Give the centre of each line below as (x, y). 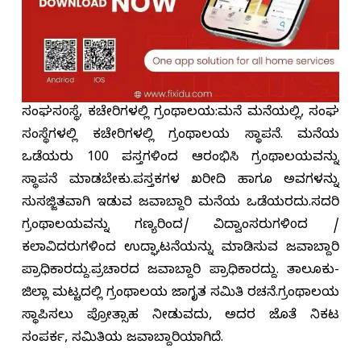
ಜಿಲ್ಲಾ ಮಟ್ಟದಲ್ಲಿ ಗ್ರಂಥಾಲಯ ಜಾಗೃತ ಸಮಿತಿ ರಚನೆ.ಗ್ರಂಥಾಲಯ (180, 295)
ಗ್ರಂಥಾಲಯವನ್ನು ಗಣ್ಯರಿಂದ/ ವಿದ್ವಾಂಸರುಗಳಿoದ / (180, 227)
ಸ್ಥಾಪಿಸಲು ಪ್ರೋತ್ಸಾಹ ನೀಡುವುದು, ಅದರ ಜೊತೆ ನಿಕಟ (180, 317)
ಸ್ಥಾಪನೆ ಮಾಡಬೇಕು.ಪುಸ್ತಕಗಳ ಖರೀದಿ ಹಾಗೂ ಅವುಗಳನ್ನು (180, 182)
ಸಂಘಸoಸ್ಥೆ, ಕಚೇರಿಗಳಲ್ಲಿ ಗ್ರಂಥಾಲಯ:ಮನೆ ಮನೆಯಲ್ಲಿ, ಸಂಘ (180, 114)
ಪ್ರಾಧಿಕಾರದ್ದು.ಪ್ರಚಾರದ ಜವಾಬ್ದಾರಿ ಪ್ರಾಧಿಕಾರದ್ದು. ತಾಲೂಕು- (180, 272)
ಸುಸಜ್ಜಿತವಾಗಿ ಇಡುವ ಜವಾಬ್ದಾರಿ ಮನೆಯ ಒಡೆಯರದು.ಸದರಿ (180, 204)
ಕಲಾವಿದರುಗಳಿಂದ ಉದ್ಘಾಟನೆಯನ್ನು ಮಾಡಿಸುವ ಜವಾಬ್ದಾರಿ (180, 249)
